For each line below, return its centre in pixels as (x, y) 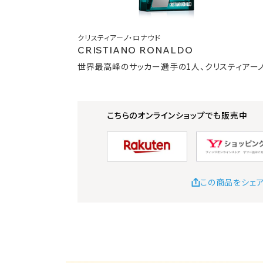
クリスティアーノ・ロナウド (119, 37)
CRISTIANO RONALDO (135, 50)
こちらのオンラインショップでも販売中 (177, 115)
